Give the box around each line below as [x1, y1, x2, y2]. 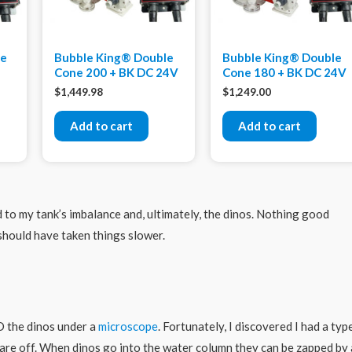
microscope [98, 318, 158, 333]
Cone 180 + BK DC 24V [222, 64, 347, 79]
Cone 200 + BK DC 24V [53, 64, 178, 79]
